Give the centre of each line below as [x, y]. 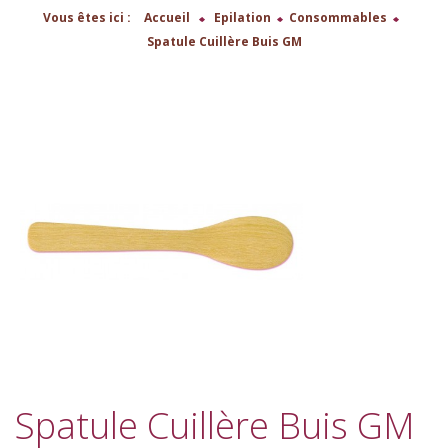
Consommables [338, 17]
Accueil [167, 17]
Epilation [242, 17]
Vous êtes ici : [87, 17]
